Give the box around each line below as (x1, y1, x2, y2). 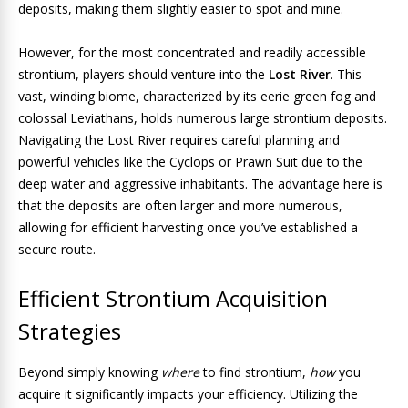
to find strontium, (199, 363, 310, 381)
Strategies (18, 316, 121, 346)
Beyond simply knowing (18, 363, 161, 381)
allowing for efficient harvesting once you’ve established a (18, 219, 358, 236)
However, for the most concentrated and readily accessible (18, 44, 366, 61)
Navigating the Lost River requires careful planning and (18, 131, 340, 148)
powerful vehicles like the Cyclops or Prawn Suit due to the (18, 153, 362, 170)
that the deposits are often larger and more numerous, (18, 197, 342, 214)
